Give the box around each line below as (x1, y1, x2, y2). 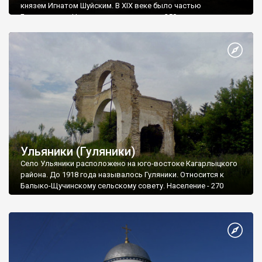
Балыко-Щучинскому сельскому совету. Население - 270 (20, 181, 223, 191)
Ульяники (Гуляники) (20, 144, 136, 159)
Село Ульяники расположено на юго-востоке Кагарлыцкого (20, 159, 237, 168)
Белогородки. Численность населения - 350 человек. (20, 12, 211, 21)
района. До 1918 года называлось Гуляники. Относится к (20, 170, 224, 180)
